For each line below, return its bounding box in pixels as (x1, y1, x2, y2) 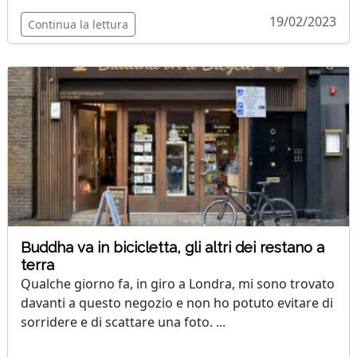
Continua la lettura (28, 17, 128, 32)
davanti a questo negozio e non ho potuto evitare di (21, 294, 333, 312)
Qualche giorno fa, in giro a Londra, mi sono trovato (21, 275, 335, 292)
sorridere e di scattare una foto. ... (21, 313, 226, 331)
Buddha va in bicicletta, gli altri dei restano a (21, 239, 324, 256)
